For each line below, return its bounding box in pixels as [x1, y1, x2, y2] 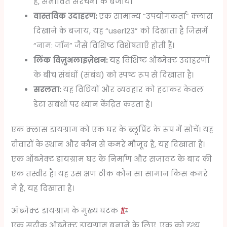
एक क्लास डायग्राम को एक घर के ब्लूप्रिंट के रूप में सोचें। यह [11, 125, 214, 135]
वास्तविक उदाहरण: [33, 11, 97, 21]
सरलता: [33, 84, 61, 95]
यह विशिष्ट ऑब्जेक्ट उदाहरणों [107, 55, 210, 65]
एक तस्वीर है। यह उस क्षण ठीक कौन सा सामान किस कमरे [11, 169, 208, 179]
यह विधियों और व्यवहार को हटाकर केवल [61, 84, 204, 95]
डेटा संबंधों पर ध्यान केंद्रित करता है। [33, 99, 153, 109]
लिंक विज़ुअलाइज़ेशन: [33, 55, 108, 65]
